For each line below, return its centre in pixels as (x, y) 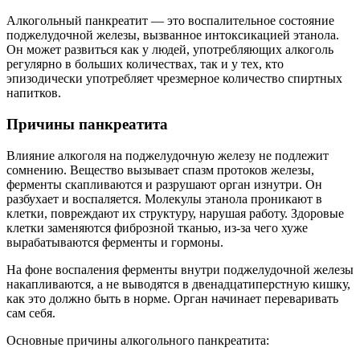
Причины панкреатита (87, 125)
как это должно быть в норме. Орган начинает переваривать (172, 298)
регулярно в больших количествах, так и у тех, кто (145, 64)
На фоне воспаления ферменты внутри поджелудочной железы (180, 269)
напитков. (34, 93)
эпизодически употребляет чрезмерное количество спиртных (174, 79)
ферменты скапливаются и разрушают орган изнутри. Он (164, 184)
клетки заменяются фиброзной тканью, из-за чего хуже (157, 227)
